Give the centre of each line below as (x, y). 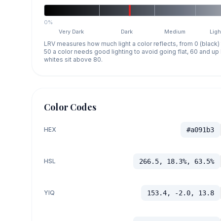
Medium (175, 31)
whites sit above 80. (73, 59)
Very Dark (72, 31)
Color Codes (70, 107)
